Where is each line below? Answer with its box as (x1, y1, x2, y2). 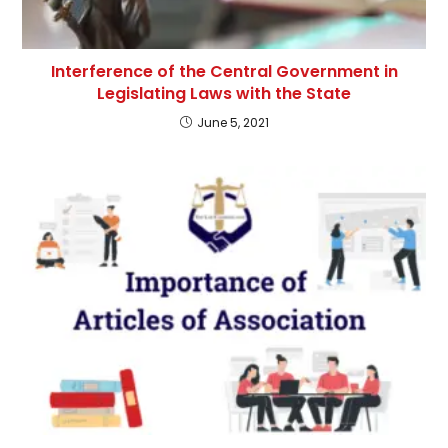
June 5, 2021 (196, 113, 269, 131)
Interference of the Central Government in (50, 59, 398, 83)
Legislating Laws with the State (97, 81, 351, 105)
